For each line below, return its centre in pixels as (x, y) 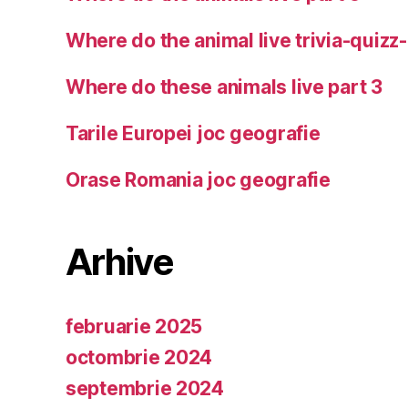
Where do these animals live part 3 (224, 87)
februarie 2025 (134, 326)
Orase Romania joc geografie (198, 180)
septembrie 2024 (145, 388)
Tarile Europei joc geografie (193, 133)
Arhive (120, 262)
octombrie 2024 (139, 357)
